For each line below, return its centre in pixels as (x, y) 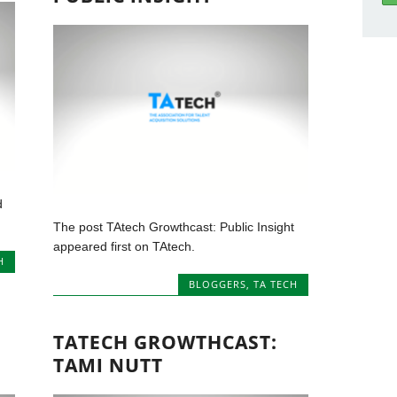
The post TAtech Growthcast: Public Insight (174, 227)
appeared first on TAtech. (125, 247)
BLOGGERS (217, 284)
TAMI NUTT (109, 365)
